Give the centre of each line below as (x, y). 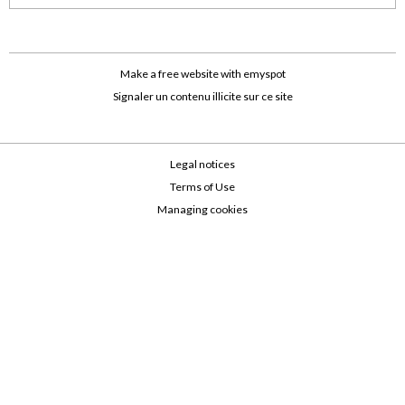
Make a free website (169, 74)
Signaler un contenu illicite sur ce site (202, 97)
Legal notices (202, 165)
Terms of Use (202, 187)
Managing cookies (202, 210)
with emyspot (252, 74)
